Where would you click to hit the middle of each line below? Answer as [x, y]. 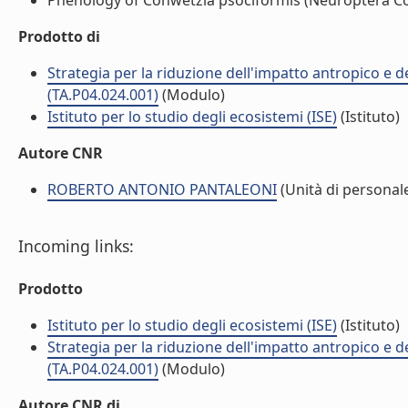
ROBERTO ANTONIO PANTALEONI [162, 189]
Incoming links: [76, 246]
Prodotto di [59, 36]
